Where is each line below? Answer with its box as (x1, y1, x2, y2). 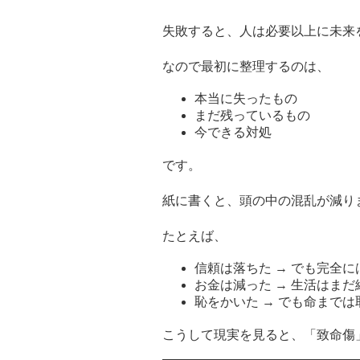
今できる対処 (194, 125, 272, 139)
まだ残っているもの (194, 108, 310, 122)
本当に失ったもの (194, 91, 297, 105)
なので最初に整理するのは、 (162, 59, 329, 73)
